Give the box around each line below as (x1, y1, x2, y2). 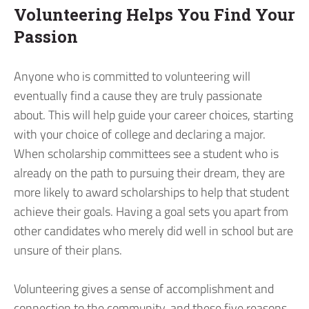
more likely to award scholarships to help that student (14, 182, 289, 201)
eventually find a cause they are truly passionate (14, 86, 262, 105)
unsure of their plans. (14, 240, 122, 259)
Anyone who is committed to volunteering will (14, 66, 250, 86)
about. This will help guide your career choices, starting (14, 105, 293, 124)
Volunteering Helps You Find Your (14, 3, 295, 25)
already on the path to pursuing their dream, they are (14, 163, 285, 182)
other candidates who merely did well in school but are (14, 221, 293, 240)
